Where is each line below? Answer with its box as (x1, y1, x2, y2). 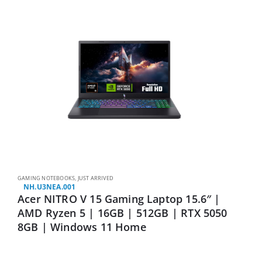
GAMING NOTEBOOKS (18, 174, 75, 182)
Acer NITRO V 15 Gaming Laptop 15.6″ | (18, 191, 220, 206)
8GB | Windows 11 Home (18, 219, 146, 234)
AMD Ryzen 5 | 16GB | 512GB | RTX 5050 (18, 205, 227, 220)
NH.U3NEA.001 (23, 181, 76, 192)
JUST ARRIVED (77, 174, 114, 182)
